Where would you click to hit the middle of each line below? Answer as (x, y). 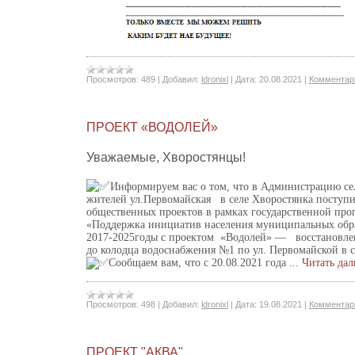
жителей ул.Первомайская (150, 199)
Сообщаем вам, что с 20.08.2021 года (199, 263)
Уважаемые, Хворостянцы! (166, 157)
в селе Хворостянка (267, 199)
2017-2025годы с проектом (153, 237)
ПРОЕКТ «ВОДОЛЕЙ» (152, 127)
